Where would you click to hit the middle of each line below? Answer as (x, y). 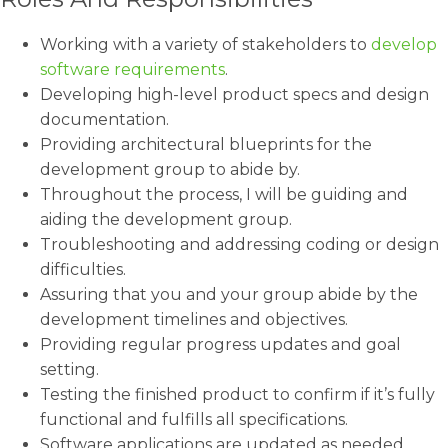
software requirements (132, 69)
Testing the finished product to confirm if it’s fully (237, 394)
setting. (69, 369)
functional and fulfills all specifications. (194, 419)
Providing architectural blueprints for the (206, 144)
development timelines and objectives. (194, 319)
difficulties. (83, 269)
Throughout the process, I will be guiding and (224, 194)
